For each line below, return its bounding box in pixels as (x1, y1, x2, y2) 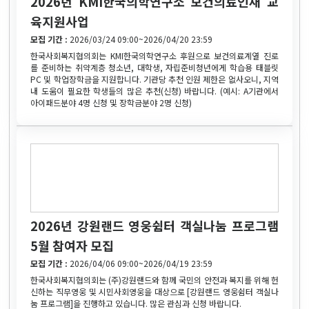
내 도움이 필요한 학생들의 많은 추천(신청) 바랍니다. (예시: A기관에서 (30, 84, 279, 97)
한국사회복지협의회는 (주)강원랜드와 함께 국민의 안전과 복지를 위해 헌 (30, 273, 279, 286)
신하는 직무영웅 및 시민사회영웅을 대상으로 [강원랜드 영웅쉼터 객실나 (30, 285, 279, 297)
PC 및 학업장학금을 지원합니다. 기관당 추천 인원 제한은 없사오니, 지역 (30, 72, 279, 85)
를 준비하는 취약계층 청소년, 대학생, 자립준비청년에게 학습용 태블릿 (30, 61, 279, 73)
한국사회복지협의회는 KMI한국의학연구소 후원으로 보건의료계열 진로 (30, 49, 279, 61)
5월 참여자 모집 (30, 236, 114, 255)
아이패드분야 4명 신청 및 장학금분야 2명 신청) (30, 96, 192, 108)
